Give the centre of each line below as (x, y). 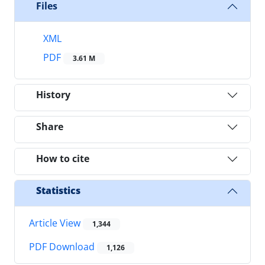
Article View (56, 223)
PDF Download (63, 247)
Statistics (58, 191)
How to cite (63, 159)
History (53, 95)
